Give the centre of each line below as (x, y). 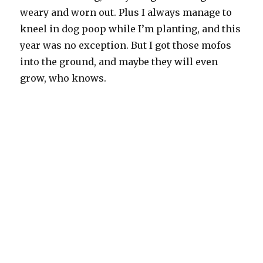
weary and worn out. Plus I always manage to (126, 13)
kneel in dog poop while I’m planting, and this (131, 29)
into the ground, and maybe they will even (119, 62)
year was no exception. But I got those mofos (126, 45)
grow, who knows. (65, 78)
